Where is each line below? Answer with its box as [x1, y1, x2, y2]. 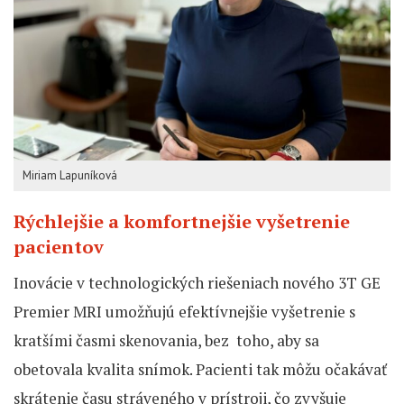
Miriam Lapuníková [23, 168, 117, 184]
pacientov [14, 234, 104, 260]
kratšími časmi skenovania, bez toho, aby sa [14, 330, 319, 352]
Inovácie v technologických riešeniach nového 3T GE [14, 272, 381, 294]
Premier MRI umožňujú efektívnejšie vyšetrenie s [14, 301, 355, 323]
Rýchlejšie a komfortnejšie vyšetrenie [14, 209, 350, 234]
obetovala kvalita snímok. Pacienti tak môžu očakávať [14, 359, 387, 381]
